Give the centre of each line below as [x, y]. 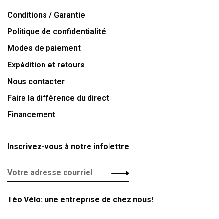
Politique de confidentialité [57, 32]
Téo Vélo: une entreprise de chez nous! [80, 200]
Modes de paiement [44, 48]
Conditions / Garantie [46, 15]
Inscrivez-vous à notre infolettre [68, 146]
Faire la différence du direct [58, 98]
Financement [31, 115]
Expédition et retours [46, 65]
